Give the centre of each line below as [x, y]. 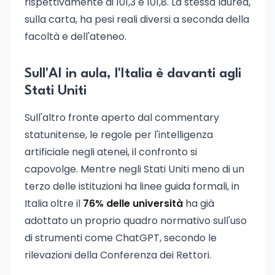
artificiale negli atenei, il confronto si [111, 152]
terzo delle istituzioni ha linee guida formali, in [132, 186]
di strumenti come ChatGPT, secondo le [121, 238]
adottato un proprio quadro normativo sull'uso [136, 221]
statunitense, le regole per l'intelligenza [119, 135]
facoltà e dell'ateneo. [76, 37]
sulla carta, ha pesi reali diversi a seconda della [137, 19]
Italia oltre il [54, 203]
